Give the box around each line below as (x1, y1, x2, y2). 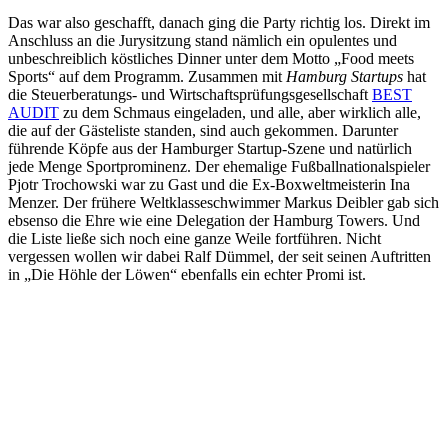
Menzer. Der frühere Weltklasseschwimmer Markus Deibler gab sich (8, 194, 439, 212)
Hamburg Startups (286, 68, 403, 86)
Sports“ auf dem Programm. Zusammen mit (8, 68, 286, 86)
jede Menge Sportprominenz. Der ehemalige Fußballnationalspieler (8, 158, 430, 176)
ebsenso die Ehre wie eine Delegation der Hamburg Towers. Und (8, 212, 420, 230)
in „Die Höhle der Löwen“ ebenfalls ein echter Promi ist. (8, 266, 366, 284)
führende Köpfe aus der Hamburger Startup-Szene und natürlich (8, 140, 412, 158)
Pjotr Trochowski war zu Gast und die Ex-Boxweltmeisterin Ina (8, 176, 410, 194)
